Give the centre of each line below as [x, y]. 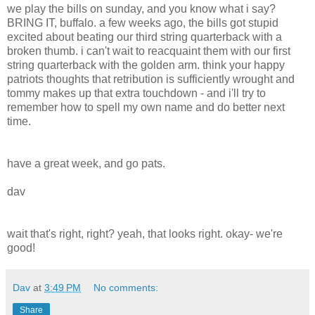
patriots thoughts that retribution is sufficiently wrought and [151, 79]
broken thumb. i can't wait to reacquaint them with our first [149, 51]
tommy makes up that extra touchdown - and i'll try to [136, 93]
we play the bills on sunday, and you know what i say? [141, 9]
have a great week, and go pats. [86, 163]
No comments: [126, 288]
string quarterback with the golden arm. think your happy [146, 65]
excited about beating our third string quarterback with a [144, 37]
